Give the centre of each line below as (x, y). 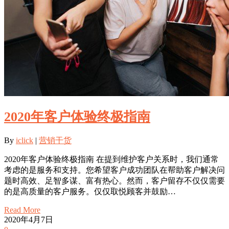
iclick (25, 140)
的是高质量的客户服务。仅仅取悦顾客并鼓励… (90, 191)
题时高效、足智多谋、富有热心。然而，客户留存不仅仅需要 (114, 180)
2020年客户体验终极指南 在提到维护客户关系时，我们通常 (111, 159)
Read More (22, 210)
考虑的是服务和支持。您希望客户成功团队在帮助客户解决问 (114, 170)
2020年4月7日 (29, 219)
